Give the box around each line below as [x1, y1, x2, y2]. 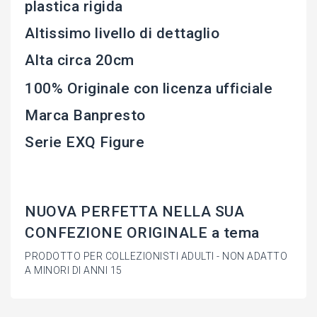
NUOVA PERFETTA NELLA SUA [25, 203, 244, 221]
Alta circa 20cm [25, 52, 134, 69]
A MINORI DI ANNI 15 [25, 265, 122, 277]
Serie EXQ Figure [25, 134, 144, 151]
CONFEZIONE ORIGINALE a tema [25, 224, 260, 242]
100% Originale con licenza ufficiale [25, 80, 272, 98]
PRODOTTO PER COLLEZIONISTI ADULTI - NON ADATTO [25, 250, 287, 263]
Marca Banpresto [25, 107, 146, 125]
